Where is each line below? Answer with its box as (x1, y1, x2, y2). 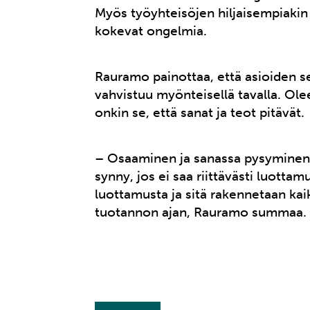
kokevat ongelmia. (95, 23, 208, 39)
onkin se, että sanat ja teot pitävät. (95, 104, 309, 121)
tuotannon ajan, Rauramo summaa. (95, 204, 307, 221)
